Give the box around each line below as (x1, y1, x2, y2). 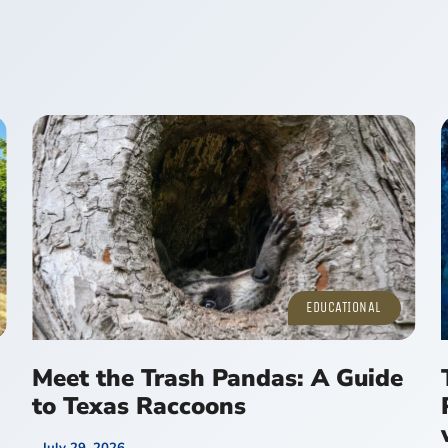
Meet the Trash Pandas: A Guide (32, 362, 404, 395)
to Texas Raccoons (32, 390, 247, 423)
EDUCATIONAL (306, 299, 381, 317)
